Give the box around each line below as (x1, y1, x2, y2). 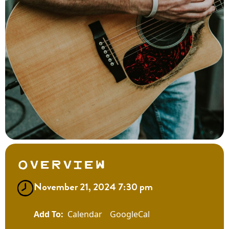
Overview (17, 152, 106, 174)
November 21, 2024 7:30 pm (34, 179, 153, 194)
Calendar (67, 208, 102, 220)
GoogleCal (110, 208, 150, 220)
